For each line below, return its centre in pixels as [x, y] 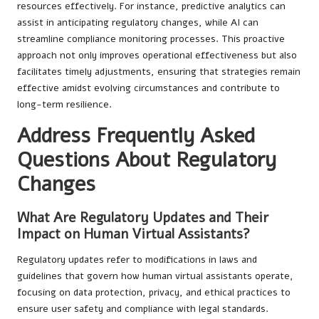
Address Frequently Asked [136, 136]
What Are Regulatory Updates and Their [143, 218]
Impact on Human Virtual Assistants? [134, 235]
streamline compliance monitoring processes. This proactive [151, 39]
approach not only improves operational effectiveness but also [157, 56]
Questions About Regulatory [147, 160]
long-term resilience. [64, 105]
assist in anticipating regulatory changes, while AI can [138, 23]
